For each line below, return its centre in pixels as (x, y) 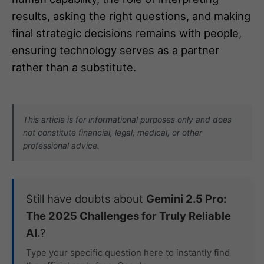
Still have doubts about (86, 198)
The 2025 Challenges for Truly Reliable (128, 215)
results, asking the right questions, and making (131, 16)
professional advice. (61, 145)
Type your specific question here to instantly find (128, 252)
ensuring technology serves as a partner (115, 50)
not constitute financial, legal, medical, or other (113, 132)
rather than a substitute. (74, 67)
